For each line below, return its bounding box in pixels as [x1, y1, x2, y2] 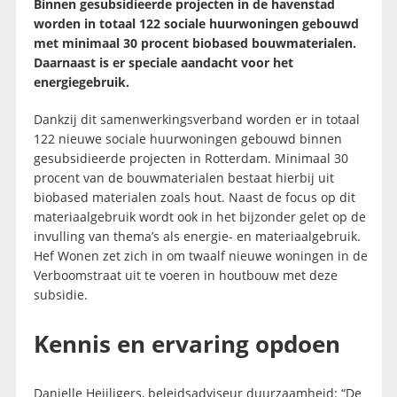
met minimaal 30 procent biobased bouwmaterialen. [33, 35, 356, 52]
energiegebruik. [33, 74, 129, 91]
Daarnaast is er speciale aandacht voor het [33, 54, 293, 72]
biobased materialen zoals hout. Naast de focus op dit [33, 189, 355, 206]
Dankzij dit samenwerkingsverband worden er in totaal [33, 111, 360, 128]
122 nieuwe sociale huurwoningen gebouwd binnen [33, 130, 342, 148]
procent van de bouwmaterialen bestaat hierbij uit [33, 169, 334, 187]
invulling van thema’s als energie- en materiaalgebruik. [33, 228, 361, 245]
